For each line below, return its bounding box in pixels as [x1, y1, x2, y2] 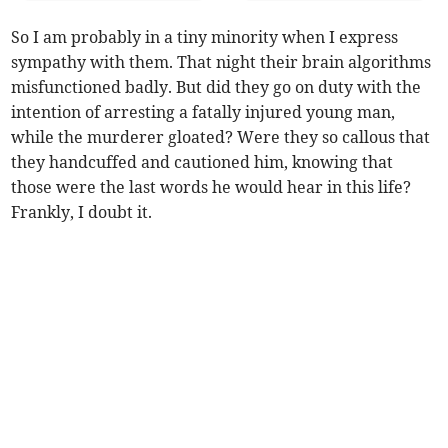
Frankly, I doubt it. [11, 201, 153, 222]
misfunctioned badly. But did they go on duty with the [11, 76, 422, 97]
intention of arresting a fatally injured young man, [11, 101, 396, 122]
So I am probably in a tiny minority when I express [11, 26, 399, 47]
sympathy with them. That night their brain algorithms [11, 51, 432, 72]
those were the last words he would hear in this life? [11, 176, 412, 197]
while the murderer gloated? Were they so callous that [11, 126, 431, 147]
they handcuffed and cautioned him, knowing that [11, 151, 394, 172]
